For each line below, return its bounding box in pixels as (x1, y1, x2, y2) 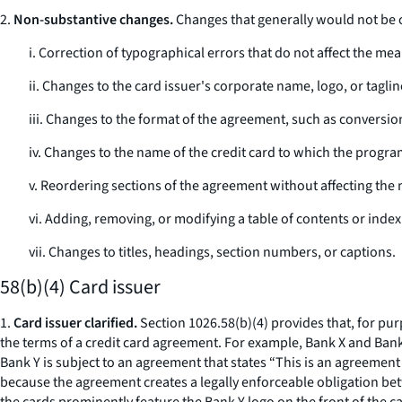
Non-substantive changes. (13, 10, 173, 30)
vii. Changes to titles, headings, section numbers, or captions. (29, 242, 396, 262)
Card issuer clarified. (13, 313, 137, 333)
